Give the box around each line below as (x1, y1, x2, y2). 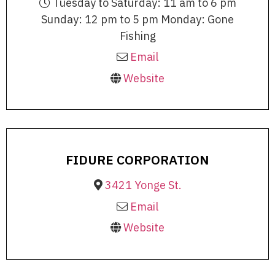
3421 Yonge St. (104, 178, 182, 193)
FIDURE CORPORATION (66, 151, 209, 169)
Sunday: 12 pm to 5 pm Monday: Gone (41, 12, 234, 26)
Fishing (119, 28, 156, 43)
